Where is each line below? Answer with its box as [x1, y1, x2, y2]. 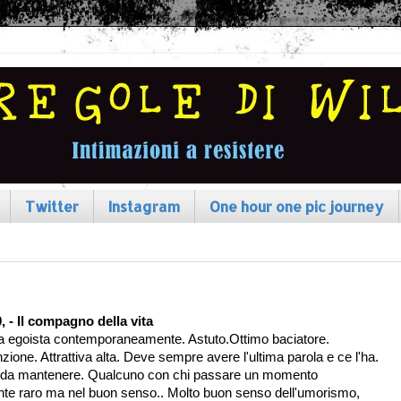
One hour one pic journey [209, 196, 384, 216]
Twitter [25, 196, 79, 216]
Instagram [108, 196, 180, 216]
